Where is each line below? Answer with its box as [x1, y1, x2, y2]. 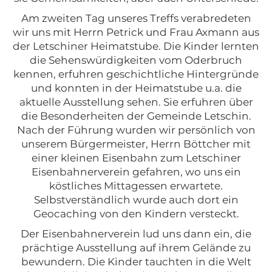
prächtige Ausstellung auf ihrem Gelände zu [21, 241, 251, 254]
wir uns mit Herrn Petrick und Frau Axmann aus [13, 25, 259, 38]
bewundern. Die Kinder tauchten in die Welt [21, 255, 251, 268]
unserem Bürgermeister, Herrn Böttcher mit [21, 137, 251, 150]
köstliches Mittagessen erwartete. [49, 179, 223, 192]
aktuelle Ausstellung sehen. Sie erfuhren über [19, 95, 253, 108]
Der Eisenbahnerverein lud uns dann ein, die [21, 227, 251, 240]
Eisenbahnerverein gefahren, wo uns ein [31, 165, 241, 178]
